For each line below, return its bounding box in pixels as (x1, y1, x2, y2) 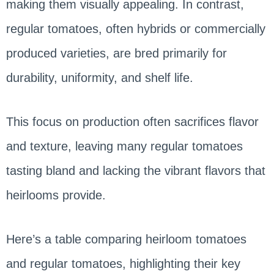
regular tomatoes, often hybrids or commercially (6, 21, 265, 35)
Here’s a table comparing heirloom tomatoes (6, 232, 246, 246)
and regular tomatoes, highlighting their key (6, 256, 240, 270)
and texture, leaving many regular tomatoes (6, 139, 243, 153)
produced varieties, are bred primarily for (6, 46, 227, 60)
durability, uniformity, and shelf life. (6, 70, 197, 84)
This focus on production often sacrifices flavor (6, 114, 259, 128)
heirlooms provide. (6, 188, 106, 202)
